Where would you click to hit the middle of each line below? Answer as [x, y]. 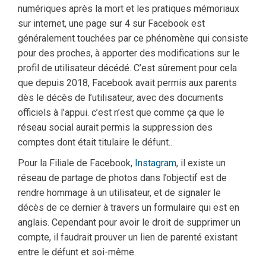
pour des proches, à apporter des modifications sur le [129, 53]
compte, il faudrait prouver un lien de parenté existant [128, 237]
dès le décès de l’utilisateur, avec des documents [121, 98]
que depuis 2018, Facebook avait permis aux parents [127, 83]
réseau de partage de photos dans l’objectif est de [122, 178]
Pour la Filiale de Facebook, [76, 163]
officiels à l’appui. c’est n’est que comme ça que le [121, 113]
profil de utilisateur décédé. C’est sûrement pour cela [127, 68]
